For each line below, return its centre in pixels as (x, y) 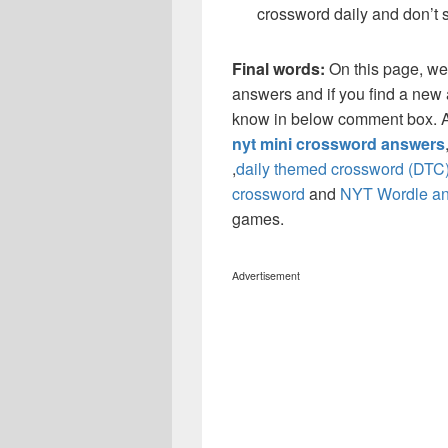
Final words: (280, 69)
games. (258, 219)
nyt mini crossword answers (338, 144)
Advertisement (266, 276)
